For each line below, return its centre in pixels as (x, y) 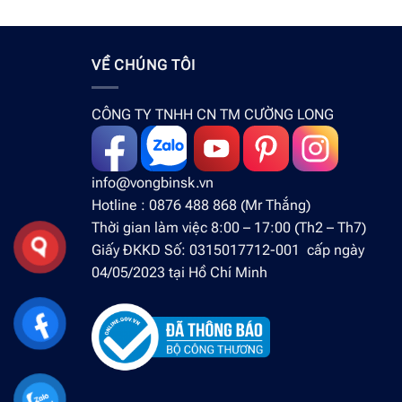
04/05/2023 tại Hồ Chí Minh (179, 273)
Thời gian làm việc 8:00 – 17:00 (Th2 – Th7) (229, 228)
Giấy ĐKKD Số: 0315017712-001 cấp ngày (228, 250)
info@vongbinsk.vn (153, 183)
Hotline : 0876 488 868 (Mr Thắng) (201, 205)
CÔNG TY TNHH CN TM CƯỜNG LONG (213, 115)
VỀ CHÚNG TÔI (144, 66)
